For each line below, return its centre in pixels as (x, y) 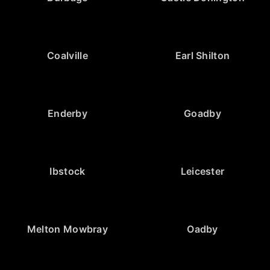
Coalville (67, 56)
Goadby (202, 114)
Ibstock (67, 171)
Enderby (67, 114)
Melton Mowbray (67, 229)
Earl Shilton (202, 56)
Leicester (202, 171)
